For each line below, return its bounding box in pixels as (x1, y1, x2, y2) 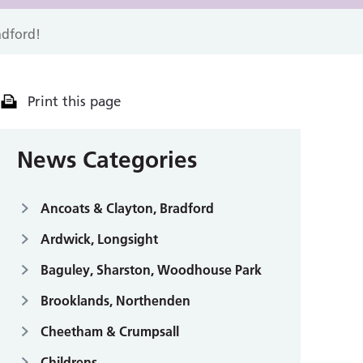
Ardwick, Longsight (41, 230, 158, 247)
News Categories (17, 145, 197, 173)
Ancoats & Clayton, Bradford (41, 199, 214, 216)
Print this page (27, 93, 121, 109)
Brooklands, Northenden (41, 292, 190, 309)
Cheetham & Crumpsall (41, 322, 179, 340)
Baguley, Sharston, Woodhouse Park (41, 261, 262, 278)
